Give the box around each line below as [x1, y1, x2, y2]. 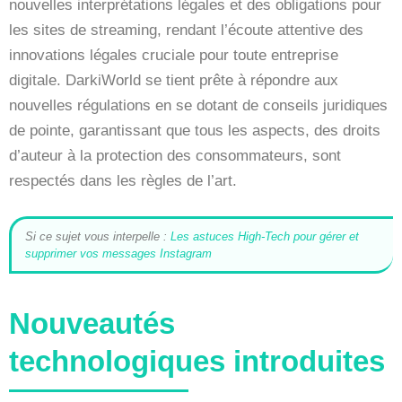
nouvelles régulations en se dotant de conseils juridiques [9, 96, 388, 114]
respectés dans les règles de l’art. [9, 171, 237, 189]
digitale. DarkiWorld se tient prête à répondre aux [9, 71, 338, 89]
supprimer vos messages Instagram [25, 246, 212, 260]
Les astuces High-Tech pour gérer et [170, 229, 359, 243]
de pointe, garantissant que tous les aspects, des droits [9, 121, 380, 139]
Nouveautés [9, 306, 175, 340]
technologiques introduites [9, 344, 385, 378]
